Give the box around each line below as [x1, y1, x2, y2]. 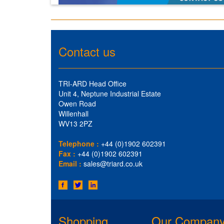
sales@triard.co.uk [83, 158, 142, 169]
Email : [58, 158, 81, 169]
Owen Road [58, 98, 96, 109]
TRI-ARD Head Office [58, 78, 126, 89]
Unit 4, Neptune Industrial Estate [58, 88, 161, 99]
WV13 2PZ [58, 118, 92, 129]
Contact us [58, 42, 115, 60]
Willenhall [58, 108, 88, 119]
